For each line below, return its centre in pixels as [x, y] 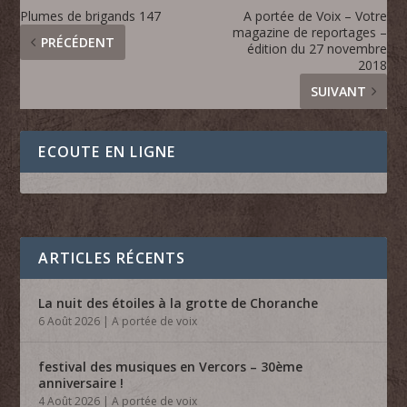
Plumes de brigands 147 [91, 15]
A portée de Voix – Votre [315, 15]
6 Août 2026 [69, 321]
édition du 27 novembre [317, 48]
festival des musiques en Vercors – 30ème [171, 366]
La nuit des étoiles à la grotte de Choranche [179, 303]
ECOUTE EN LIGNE [107, 151]
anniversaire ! [81, 382]
